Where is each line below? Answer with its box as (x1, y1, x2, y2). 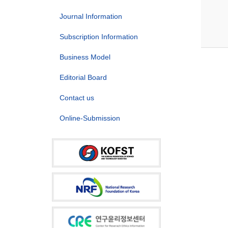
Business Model (60, 53, 110, 61)
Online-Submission (60, 114, 120, 122)
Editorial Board (60, 73, 107, 81)
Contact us (60, 94, 94, 102)
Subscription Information (60, 33, 138, 41)
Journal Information (60, 12, 122, 20)
